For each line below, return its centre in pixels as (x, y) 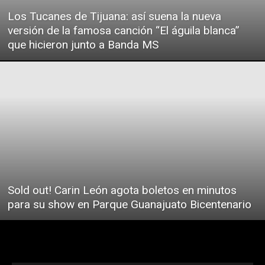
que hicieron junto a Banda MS (83, 44)
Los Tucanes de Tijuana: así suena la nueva (114, 16)
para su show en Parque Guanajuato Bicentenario (130, 205)
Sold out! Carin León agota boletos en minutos (122, 190)
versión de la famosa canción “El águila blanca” (124, 30)
